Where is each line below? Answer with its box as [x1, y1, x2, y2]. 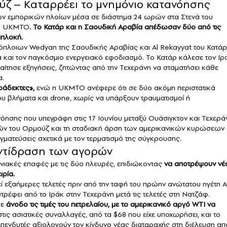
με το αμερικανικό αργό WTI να [109, 199, 215, 210]
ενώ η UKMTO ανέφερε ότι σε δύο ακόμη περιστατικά [34, 83, 215, 93]
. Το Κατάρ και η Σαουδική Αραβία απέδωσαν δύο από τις [29, 22, 221, 32]
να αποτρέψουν [162, 159, 216, 169]
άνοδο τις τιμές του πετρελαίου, [4, 199, 109, 210]
